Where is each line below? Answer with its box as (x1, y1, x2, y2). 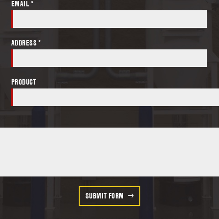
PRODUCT (11, 77, 37, 88)
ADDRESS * (11, 38, 42, 48)
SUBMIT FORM (85, 190, 124, 201)
